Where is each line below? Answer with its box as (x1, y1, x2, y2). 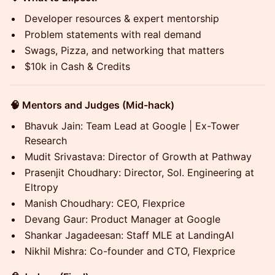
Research (25, 134, 67, 147)
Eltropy (25, 181, 58, 193)
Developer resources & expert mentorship (25, 12, 219, 25)
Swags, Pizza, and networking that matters (25, 44, 224, 56)
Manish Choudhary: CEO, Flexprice (25, 197, 185, 209)
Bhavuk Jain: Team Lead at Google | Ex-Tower (25, 120, 239, 132)
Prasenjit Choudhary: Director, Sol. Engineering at (25, 166, 254, 179)
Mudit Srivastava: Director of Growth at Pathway (25, 150, 252, 163)
